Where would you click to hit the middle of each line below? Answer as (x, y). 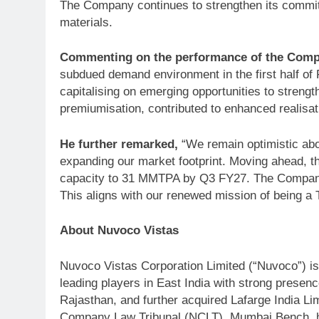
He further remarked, (119, 144)
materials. (86, 22)
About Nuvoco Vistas (119, 231)
